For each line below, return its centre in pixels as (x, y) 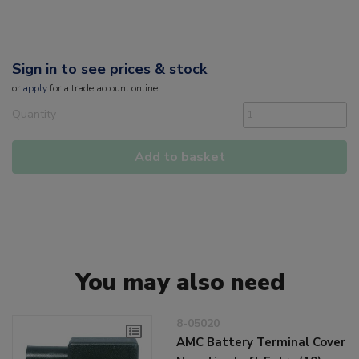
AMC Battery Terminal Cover (261, 343)
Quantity (34, 115)
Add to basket (179, 157)
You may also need (179, 283)
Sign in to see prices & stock (109, 69)
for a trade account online (103, 89)
